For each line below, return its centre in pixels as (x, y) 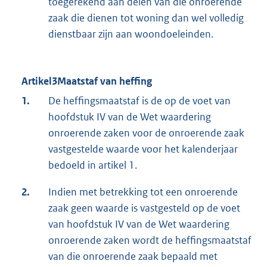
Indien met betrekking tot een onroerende (143, 192)
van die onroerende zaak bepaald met (133, 257)
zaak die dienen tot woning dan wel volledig (146, 18)
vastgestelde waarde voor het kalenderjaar (143, 149)
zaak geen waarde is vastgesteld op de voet (144, 208)
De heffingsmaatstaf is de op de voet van (139, 101)
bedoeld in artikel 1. (93, 165)
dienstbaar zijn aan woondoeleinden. (131, 34)
